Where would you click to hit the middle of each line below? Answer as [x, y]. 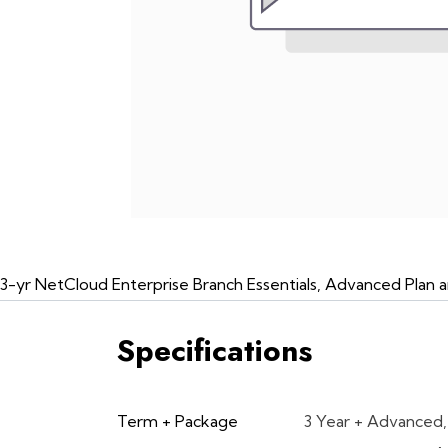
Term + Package [177, 421]
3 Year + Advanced [373, 421]
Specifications [214, 350]
